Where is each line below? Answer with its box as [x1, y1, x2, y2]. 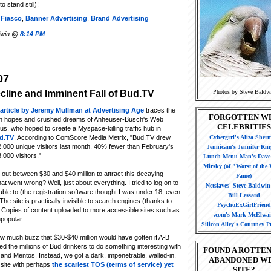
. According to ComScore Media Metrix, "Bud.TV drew [14, 133, 171, 141]
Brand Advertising [91, 15, 149, 22]
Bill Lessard [227, 192, 260, 199]
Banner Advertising [25, 15, 87, 22]
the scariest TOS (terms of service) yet [52, 260, 174, 268]
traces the [144, 106, 175, 114]
